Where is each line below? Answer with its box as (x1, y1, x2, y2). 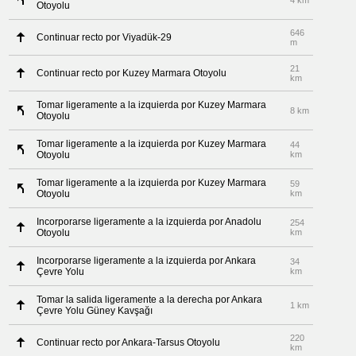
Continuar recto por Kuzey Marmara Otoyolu (37, 68, 227, 79)
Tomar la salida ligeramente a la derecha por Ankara (37, 294, 263, 305)
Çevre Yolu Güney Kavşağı (37, 305, 153, 316)
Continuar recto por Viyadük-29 (37, 32, 172, 43)
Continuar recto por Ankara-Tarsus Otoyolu (37, 337, 221, 348)
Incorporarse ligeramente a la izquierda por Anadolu (37, 216, 262, 227)
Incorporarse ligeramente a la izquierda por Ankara (37, 255, 257, 266)
